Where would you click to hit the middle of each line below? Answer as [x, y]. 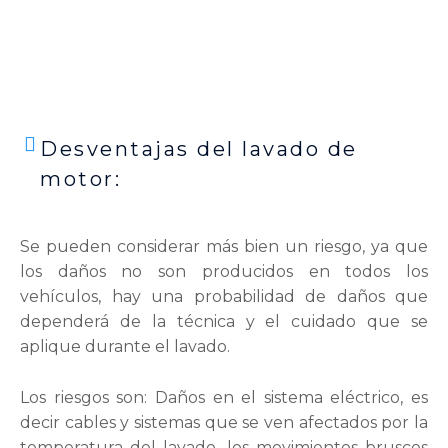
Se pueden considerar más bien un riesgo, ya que [224, 246]
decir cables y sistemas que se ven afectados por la [224, 422]
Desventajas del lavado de [199, 148]
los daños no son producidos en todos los [224, 271]
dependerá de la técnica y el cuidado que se [224, 321]
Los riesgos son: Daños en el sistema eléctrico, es [224, 397]
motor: [80, 178]
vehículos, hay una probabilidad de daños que [224, 296]
